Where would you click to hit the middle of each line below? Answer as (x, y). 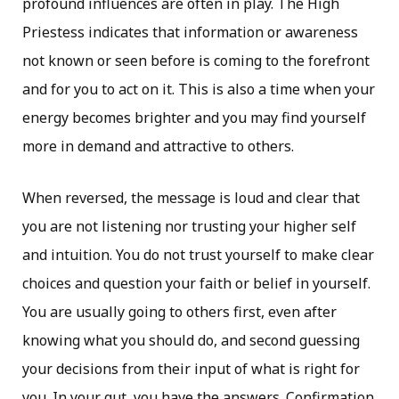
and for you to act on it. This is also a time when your (199, 89)
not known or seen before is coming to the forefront (196, 61)
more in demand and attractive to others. (158, 146)
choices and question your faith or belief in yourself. (196, 283)
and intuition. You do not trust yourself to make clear (198, 255)
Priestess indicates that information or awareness (190, 32)
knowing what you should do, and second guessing (191, 340)
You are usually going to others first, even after (179, 312)
